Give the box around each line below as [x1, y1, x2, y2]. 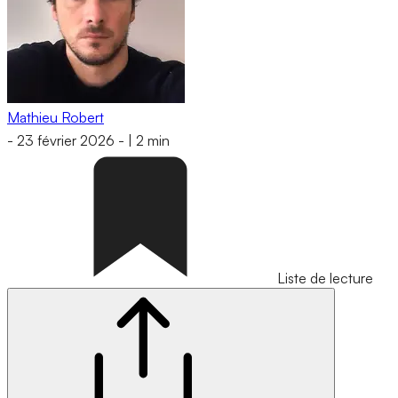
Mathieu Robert [7, 107, 104, 126]
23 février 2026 [17, 131, 115, 150]
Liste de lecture [277, 269, 373, 288]
